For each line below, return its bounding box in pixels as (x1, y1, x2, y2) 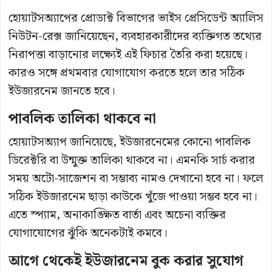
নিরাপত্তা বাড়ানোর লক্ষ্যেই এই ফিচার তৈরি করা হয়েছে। (8, 45, 248, 64)
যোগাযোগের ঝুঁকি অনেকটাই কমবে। (8, 223, 168, 243)
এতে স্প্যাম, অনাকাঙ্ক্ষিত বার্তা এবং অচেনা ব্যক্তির (8, 205, 226, 225)
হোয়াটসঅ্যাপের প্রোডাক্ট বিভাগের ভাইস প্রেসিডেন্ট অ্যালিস (8, 8, 263, 28)
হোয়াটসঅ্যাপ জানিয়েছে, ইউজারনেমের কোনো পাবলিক (8, 132, 251, 152)
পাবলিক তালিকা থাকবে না (8, 107, 156, 131)
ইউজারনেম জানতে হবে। (8, 81, 115, 101)
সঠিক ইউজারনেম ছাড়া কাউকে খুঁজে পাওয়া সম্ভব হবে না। (8, 187, 257, 206)
